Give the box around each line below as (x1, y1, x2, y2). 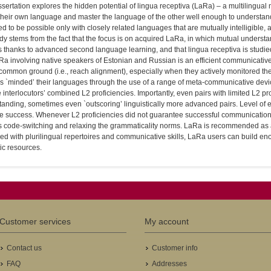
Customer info (152, 244, 198, 252)
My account (145, 217, 189, 226)
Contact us (7, 244, 42, 252)
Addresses (152, 260, 187, 268)
